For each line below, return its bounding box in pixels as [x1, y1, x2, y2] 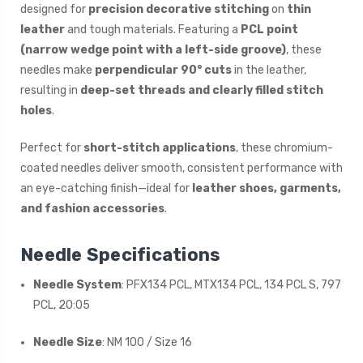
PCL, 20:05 [33, 298, 91, 313]
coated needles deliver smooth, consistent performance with [20, 161, 343, 176]
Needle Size [33, 335, 103, 350]
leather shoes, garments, [192, 181, 341, 196]
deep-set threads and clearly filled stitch [80, 83, 323, 98]
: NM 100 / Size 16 [102, 335, 193, 350]
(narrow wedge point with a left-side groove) [20, 43, 286, 58]
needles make [20, 63, 95, 78]
